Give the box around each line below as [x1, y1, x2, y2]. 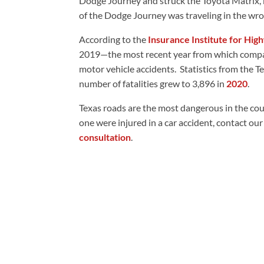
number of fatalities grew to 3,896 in [79, 78, 227, 90]
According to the [79, 34, 148, 45]
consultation [79, 131, 131, 143]
